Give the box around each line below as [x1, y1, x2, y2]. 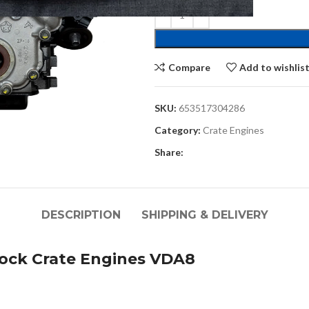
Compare [168, 61, 210, 73]
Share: [154, 146, 183, 158]
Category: [154, 124, 201, 136]
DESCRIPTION [41, 208, 121, 221]
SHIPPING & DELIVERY [141, 208, 268, 221]
